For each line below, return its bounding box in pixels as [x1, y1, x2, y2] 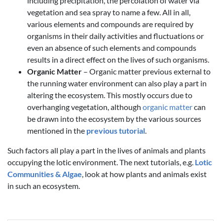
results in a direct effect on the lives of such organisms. [27, 55, 209, 65]
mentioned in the [27, 126, 86, 136]
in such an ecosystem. [7, 181, 80, 191]
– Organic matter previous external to [82, 67, 211, 76]
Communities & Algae [7, 169, 82, 179]
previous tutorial [86, 126, 145, 136]
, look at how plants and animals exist [82, 169, 207, 179]
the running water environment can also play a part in [27, 78, 207, 88]
